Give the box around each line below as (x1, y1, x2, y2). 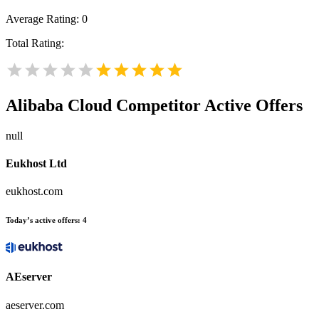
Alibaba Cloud (6, 96, 112, 115)
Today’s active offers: (6, 216, 80, 225)
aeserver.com (6, 298, 64, 311)
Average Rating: (6, 13, 82, 26)
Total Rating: (6, 37, 64, 50)
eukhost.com (6, 185, 63, 198)
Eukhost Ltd (6, 157, 67, 170)
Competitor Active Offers (112, 96, 303, 115)
